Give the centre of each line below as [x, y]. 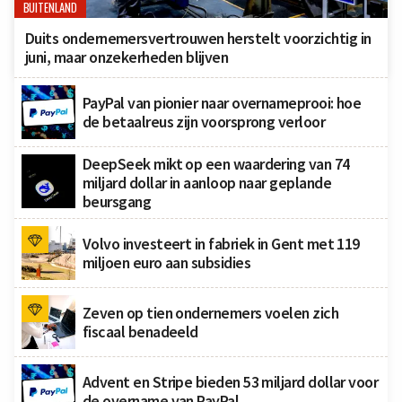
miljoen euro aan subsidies [167, 263]
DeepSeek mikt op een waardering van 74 [216, 164]
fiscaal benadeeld [140, 332]
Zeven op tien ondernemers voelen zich [211, 313]
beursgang [117, 202]
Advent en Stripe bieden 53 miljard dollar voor [231, 382]
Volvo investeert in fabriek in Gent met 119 [221, 244]
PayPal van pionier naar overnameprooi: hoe [222, 103]
